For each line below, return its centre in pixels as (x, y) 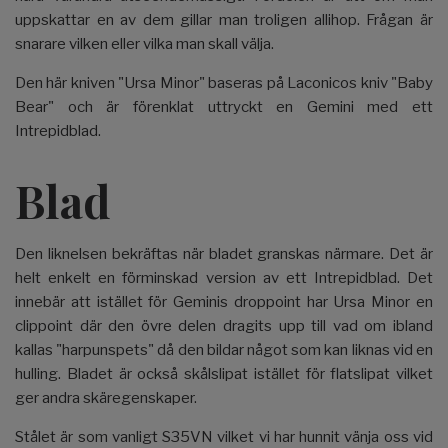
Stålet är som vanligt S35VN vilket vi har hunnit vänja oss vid (224, 436)
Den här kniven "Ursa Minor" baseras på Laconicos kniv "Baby (224, 82)
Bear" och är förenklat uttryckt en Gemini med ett (224, 106)
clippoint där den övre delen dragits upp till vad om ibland (224, 325)
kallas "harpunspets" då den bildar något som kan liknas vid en (224, 349)
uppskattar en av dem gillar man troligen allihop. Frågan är (224, 19)
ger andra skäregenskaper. (106, 397)
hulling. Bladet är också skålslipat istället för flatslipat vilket (224, 373)
